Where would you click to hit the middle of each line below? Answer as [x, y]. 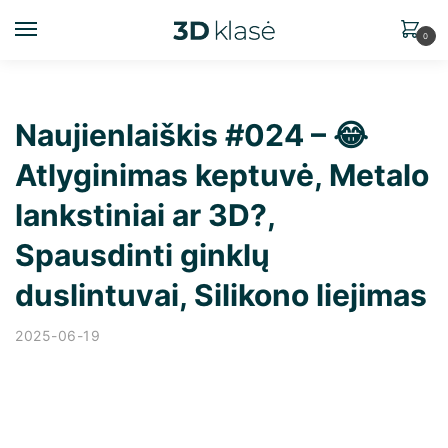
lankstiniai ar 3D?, [145, 215]
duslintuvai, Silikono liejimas [221, 295]
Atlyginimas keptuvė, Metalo [222, 175]
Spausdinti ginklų [142, 255]
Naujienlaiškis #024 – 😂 [191, 135]
